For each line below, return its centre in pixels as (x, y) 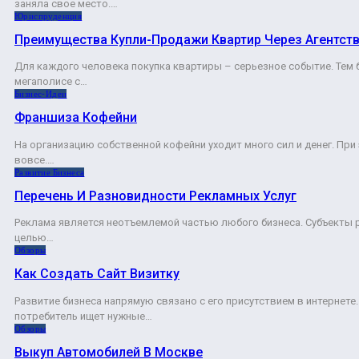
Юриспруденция (48, 16)
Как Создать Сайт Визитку (97, 274)
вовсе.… (34, 159)
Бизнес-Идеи (41, 94)
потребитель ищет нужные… (83, 316)
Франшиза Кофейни (76, 118)
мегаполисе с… (51, 82)
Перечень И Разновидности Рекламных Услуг (155, 196)
